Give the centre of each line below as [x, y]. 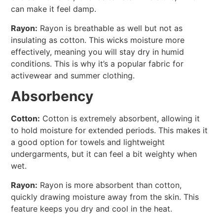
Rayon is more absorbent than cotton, [110, 185]
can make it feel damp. [54, 9]
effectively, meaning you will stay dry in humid [98, 52]
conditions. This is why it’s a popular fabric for [97, 63]
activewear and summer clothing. [73, 75]
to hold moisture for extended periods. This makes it [110, 130]
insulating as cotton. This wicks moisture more [98, 40]
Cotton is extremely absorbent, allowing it [120, 119]
